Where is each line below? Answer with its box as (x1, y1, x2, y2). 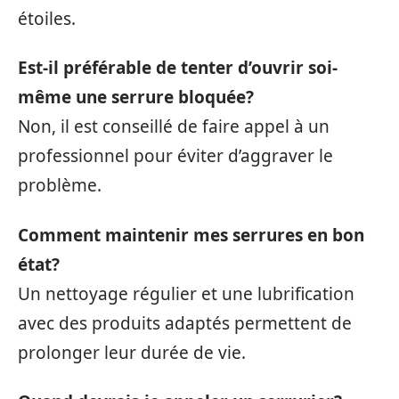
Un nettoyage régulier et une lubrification (18, 281, 354, 305)
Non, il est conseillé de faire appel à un (18, 115, 330, 139)
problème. (18, 174, 102, 198)
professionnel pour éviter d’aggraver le (18, 144, 333, 168)
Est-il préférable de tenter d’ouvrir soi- (18, 56, 338, 80)
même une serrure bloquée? (18, 85, 254, 110)
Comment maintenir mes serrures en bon (18, 223, 364, 247)
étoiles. (18, 6, 76, 30)
